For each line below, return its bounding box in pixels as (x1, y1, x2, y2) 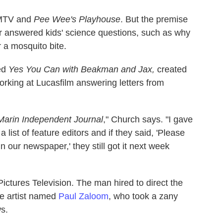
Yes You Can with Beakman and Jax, (8, 64, 155, 74)
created (155, 64, 187, 74)
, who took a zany (109, 191, 178, 201)
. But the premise (120, 14, 188, 24)
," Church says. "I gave (103, 114, 193, 124)
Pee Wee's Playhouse (34, 14, 120, 24)
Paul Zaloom (58, 191, 109, 201)
